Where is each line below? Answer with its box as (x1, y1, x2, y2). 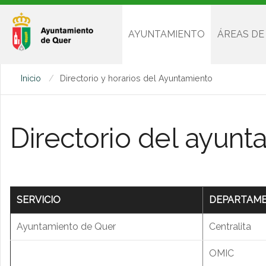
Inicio (20, 72, 43, 83)
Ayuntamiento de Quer (17, 221, 116, 233)
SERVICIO (17, 194, 61, 206)
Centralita (209, 221, 251, 233)
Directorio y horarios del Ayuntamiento (59, 72, 213, 83)
